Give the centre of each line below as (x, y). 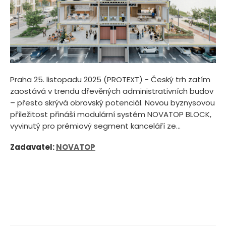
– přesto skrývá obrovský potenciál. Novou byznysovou (112, 102)
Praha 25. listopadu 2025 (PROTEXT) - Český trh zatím (110, 79)
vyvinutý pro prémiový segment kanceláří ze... (95, 126)
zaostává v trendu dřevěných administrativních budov (112, 91)
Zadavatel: (33, 147)
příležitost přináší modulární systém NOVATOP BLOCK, (111, 114)
